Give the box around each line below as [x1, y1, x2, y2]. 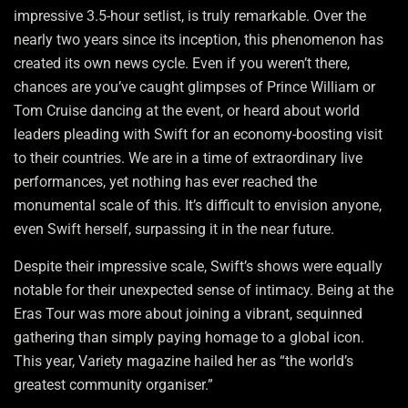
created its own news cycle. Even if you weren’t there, [14, 55, 350, 73]
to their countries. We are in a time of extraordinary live [14, 149, 362, 168]
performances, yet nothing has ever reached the [14, 173, 317, 191]
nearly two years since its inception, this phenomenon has [14, 31, 383, 49]
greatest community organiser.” [14, 376, 213, 394]
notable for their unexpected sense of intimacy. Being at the [14, 281, 393, 300]
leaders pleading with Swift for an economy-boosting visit [14, 126, 382, 144]
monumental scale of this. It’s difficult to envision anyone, [14, 197, 382, 215]
